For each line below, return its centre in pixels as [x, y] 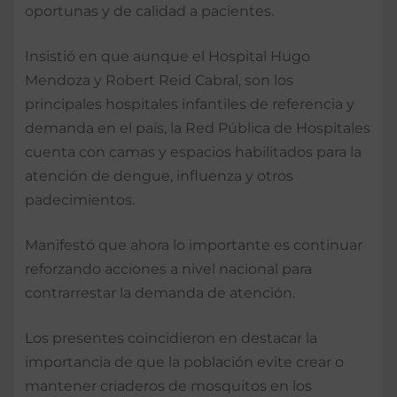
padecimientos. [80, 199]
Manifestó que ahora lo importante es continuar [194, 245]
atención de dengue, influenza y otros [159, 175]
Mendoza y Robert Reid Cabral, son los [159, 80]
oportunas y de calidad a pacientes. [149, 11]
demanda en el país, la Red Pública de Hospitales [198, 128]
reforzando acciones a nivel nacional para [168, 269]
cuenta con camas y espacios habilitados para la [193, 152]
